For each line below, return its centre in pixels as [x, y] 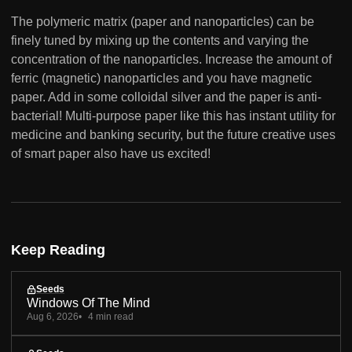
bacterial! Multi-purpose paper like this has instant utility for [173, 115]
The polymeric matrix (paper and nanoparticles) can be [163, 21]
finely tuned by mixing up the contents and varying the [160, 40]
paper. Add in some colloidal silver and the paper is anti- [166, 97]
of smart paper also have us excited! [111, 153]
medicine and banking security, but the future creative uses [173, 134]
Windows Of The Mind [88, 303]
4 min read [111, 317]
